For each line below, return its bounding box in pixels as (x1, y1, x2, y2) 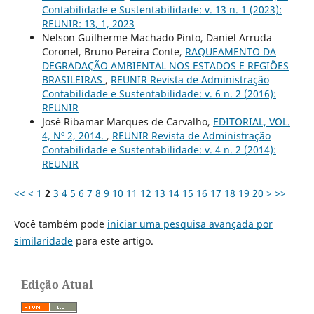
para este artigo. (72, 233, 153, 247)
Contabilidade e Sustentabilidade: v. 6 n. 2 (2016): (41, 86, 276, 100)
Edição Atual (21, 276, 93, 292)
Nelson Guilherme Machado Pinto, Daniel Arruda (41, 30, 272, 44)
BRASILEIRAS (41, 72, 105, 86)
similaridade (13, 233, 73, 247)
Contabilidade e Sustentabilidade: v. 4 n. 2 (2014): (41, 142, 276, 156)
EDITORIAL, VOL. (212, 114, 290, 128)
